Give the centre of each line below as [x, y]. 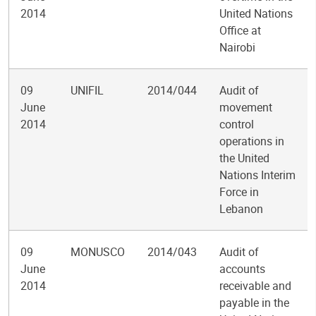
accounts [242, 269]
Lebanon [241, 209]
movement [246, 107]
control [237, 124]
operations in [252, 141]
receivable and [255, 286]
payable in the [254, 303]
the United [244, 158]
